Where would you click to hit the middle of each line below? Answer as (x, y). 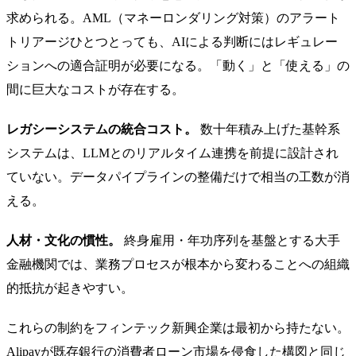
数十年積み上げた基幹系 (269, 129)
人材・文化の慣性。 (64, 240)
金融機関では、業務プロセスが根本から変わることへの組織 (178, 264)
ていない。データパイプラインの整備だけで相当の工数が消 (178, 176)
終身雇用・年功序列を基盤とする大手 (230, 240)
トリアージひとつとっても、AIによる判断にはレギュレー (172, 41)
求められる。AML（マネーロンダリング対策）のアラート (173, 17)
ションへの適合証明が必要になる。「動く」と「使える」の (178, 65)
